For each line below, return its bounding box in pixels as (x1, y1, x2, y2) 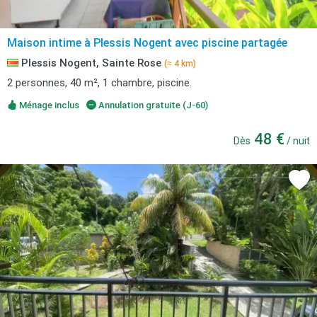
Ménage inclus (17, 100, 79, 110)
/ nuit (284, 135, 310, 146)
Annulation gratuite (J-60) (96, 100, 208, 110)
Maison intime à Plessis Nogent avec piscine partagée (7, 36, 287, 50)
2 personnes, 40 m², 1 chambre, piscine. (7, 76, 192, 89)
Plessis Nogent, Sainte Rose (18, 57, 164, 69)
